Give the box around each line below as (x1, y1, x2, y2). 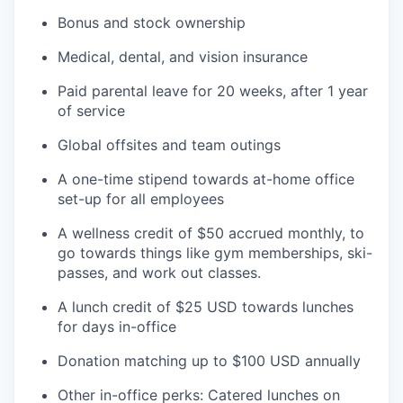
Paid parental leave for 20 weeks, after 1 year (58, 82, 368, 101)
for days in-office (58, 318, 176, 336)
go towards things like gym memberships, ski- (58, 244, 372, 263)
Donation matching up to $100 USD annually (58, 352, 361, 371)
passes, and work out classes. (58, 264, 261, 282)
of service (58, 102, 125, 121)
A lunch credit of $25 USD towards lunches (58, 298, 354, 317)
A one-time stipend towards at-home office (58, 170, 354, 189)
